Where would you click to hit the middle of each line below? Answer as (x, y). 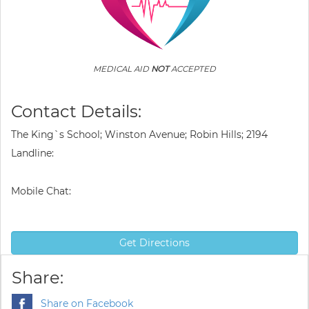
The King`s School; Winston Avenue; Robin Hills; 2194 (139, 134)
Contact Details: (76, 111)
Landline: (32, 153)
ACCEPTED (192, 69)
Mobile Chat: (41, 191)
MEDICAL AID (122, 69)
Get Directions (154, 243)
